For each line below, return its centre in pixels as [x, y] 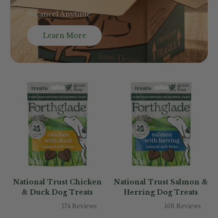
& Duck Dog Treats [57, 192]
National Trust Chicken [57, 182]
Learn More [64, 36]
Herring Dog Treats [161, 192]
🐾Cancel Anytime [59, 14]
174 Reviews [79, 206]
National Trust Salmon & [161, 182]
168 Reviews [183, 206]
